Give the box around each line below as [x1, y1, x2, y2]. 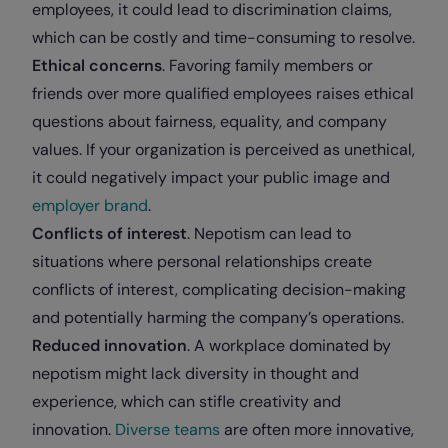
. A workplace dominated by [187, 335, 391, 356]
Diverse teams [115, 419, 220, 440]
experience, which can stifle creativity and [32, 391, 341, 412]
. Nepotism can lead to [187, 223, 351, 244]
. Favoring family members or [162, 55, 373, 76]
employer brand [32, 195, 148, 216]
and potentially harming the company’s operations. [32, 307, 404, 328]
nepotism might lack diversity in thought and [32, 363, 359, 384]
